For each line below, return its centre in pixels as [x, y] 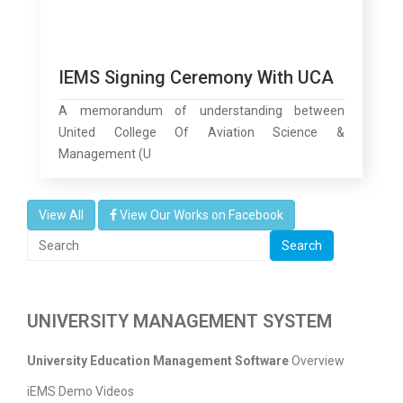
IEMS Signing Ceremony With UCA [196, 78]
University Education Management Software [158, 361]
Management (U [105, 154]
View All [61, 215]
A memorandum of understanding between [201, 111]
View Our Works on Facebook [201, 215]
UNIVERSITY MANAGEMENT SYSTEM [179, 322]
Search [302, 246]
